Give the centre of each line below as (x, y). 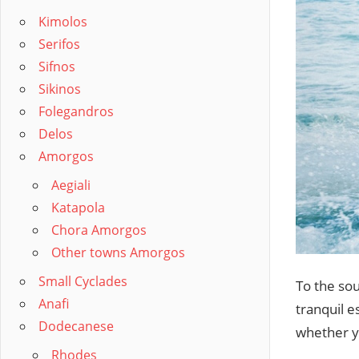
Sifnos (57, 67)
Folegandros (76, 111)
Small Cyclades (83, 281)
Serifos (59, 44)
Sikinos (60, 89)
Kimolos (63, 22)
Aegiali (71, 185)
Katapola (78, 208)
